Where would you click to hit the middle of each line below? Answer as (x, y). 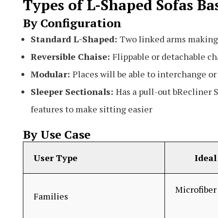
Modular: (52, 74)
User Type (55, 157)
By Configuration (72, 23)
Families (51, 196)
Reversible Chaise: (72, 56)
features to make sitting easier (91, 109)
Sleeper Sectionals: (73, 91)
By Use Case (57, 134)
